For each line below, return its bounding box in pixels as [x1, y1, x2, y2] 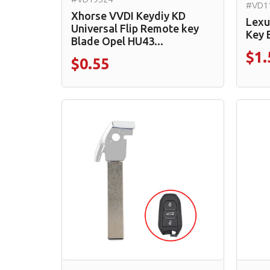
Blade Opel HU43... [71, 34, 163, 47]
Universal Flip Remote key [71, 22, 199, 34]
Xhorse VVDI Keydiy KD [71, 9, 186, 22]
